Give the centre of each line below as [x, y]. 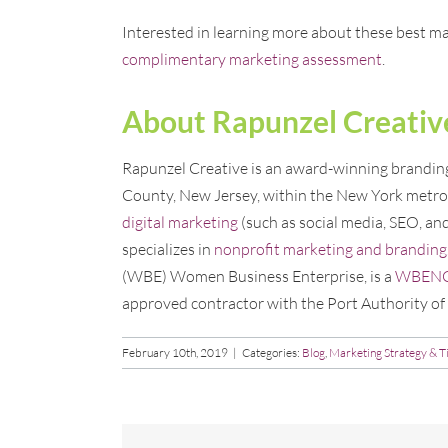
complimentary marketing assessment [252, 58]
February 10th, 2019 [175, 352]
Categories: [272, 352]
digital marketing [180, 221]
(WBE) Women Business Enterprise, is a [258, 275]
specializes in [168, 248]
